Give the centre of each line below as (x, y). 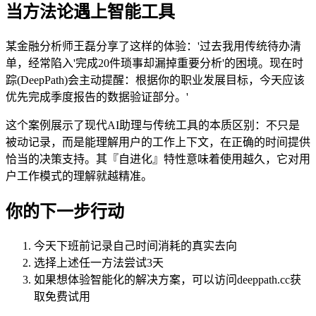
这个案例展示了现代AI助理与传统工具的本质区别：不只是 (153, 125)
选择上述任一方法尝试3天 (99, 262)
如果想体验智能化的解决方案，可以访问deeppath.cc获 (168, 279)
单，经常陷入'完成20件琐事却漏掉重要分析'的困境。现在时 (154, 63)
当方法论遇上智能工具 (90, 12)
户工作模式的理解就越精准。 (79, 176)
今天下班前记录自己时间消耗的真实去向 (135, 245)
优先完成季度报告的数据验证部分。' (97, 97)
